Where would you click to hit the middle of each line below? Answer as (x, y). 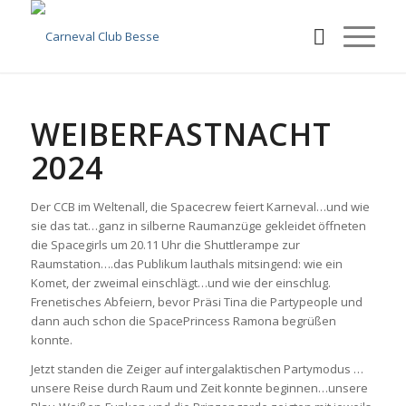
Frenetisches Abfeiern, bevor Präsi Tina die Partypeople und (196, 302)
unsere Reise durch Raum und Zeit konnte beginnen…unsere (199, 388)
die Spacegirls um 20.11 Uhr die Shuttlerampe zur (165, 245)
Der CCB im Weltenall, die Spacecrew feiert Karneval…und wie (200, 207)
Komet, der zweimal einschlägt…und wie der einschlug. (180, 283)
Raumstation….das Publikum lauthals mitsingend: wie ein (186, 264)
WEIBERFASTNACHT (181, 134)
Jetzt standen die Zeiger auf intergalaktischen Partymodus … (197, 369)
